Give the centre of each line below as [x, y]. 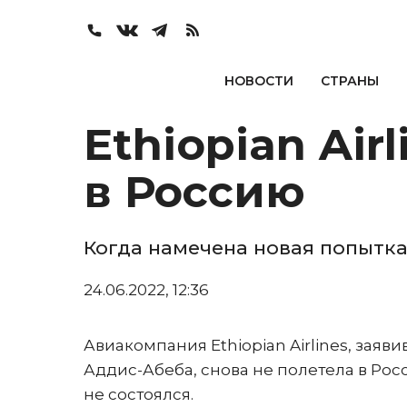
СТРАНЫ [349, 81]
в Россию [194, 192]
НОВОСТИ [258, 81]
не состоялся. [139, 394]
